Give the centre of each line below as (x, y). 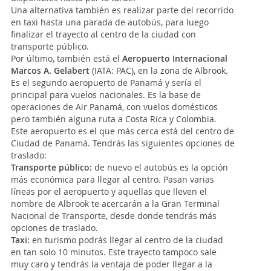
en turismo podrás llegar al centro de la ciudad (126, 240)
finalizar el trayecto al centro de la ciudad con (103, 34)
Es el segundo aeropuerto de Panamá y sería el (106, 82)
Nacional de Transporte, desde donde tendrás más (114, 215)
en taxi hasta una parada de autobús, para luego (110, 22)
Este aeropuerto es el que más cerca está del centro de (122, 131)
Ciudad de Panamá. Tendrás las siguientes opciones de (123, 143)
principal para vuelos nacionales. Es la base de (106, 94)
